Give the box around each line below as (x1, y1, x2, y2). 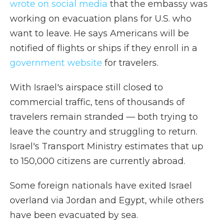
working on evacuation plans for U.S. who (10, 13, 192, 24)
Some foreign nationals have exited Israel (10, 180, 192, 191)
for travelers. (102, 57, 158, 68)
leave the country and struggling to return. (10, 126, 197, 137)
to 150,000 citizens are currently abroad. (10, 156, 185, 166)
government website (10, 57, 102, 68)
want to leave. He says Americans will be (10, 28, 189, 39)
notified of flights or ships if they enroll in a (10, 43, 197, 54)
